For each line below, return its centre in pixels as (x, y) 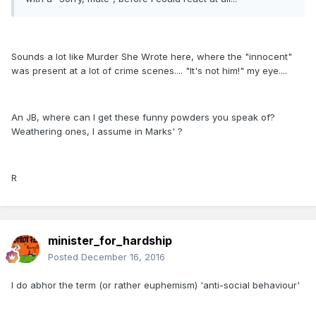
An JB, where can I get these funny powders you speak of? (143, 117)
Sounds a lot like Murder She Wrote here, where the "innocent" (152, 57)
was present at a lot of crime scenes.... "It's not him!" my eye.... (149, 71)
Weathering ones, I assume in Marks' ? (97, 132)
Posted (65, 257)
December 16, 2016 (123, 257)
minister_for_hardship (110, 241)
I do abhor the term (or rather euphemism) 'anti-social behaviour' (156, 285)
